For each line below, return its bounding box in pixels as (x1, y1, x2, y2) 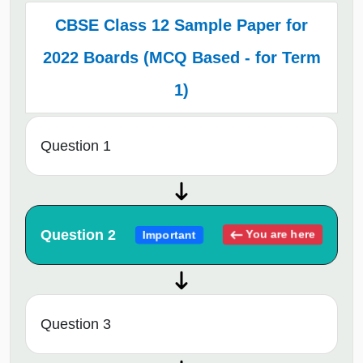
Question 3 (41, 315, 111, 332)
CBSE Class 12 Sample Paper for (55, 15, 308, 34)
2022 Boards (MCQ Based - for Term (42, 48, 321, 66)
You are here (242, 228, 317, 241)
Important (142, 228, 197, 241)
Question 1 (41, 137, 111, 154)
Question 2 (41, 226, 116, 243)
